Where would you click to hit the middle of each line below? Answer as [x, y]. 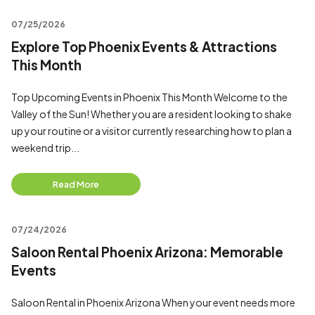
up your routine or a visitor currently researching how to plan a [152, 131]
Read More [76, 184]
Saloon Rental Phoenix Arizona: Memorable [147, 252]
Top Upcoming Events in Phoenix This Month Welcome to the [149, 97]
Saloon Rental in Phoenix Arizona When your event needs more [153, 302]
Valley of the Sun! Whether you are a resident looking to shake [152, 114]
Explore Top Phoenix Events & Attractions [144, 47]
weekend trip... [45, 148]
